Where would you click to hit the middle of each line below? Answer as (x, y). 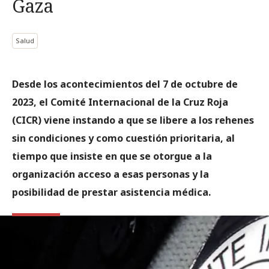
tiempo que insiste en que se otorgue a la (112, 156)
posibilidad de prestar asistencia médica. (111, 192)
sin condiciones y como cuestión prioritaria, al (123, 138)
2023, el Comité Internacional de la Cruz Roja (120, 102)
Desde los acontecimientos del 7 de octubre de (125, 84)
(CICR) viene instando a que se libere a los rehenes (133, 120)
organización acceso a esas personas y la (110, 174)
